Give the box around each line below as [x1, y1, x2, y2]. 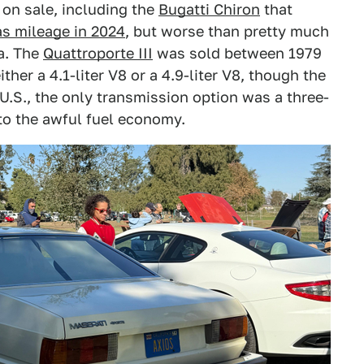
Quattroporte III [43, 45, 153, 62]
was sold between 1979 [153, 45, 322, 62]
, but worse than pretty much [125, 23, 329, 40]
